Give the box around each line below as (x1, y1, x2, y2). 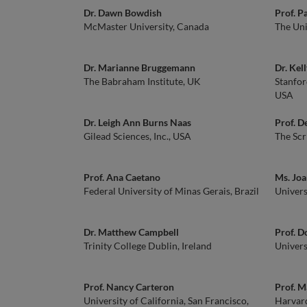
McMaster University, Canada (84, 21, 209, 32)
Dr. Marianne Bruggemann (84, 62, 195, 73)
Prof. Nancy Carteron (84, 281, 174, 293)
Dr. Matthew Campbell (84, 226, 179, 238)
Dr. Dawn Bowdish (84, 7, 162, 19)
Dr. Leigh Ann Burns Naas (84, 116, 191, 128)
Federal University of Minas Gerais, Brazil (84, 185, 259, 197)
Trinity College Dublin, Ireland (84, 240, 212, 251)
